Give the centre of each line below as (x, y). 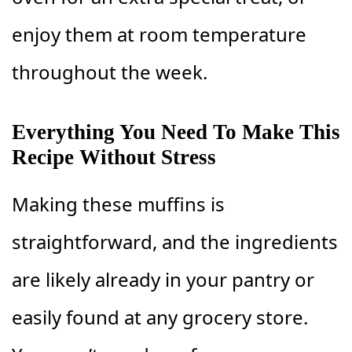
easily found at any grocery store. (160, 317)
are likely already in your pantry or (163, 279)
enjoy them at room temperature (159, 34)
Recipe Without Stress (114, 157)
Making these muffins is (118, 203)
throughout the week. (110, 71)
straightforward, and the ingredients (175, 241)
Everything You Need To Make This (176, 132)
